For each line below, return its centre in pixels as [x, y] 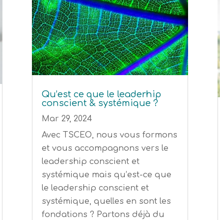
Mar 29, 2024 [67, 119]
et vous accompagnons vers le [105, 148]
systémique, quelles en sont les [106, 201]
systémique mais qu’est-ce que [106, 175]
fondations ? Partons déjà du [103, 214]
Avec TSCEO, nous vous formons [109, 135]
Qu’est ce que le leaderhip [101, 94]
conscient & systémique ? [100, 103]
